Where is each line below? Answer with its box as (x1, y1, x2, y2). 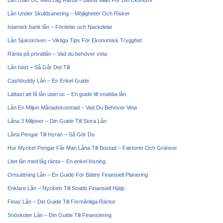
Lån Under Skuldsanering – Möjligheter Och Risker (7, 10, 130, 16)
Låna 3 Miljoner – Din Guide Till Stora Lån (7, 118, 107, 124)
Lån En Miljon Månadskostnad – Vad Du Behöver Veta (7, 105, 137, 111)
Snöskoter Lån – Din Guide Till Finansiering (7, 212, 111, 218)
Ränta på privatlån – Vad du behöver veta (7, 51, 107, 57)
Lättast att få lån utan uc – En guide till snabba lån (7, 91, 126, 97)
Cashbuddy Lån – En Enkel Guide (7, 78, 89, 84)
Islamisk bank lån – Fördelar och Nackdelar (7, 24, 112, 30)
